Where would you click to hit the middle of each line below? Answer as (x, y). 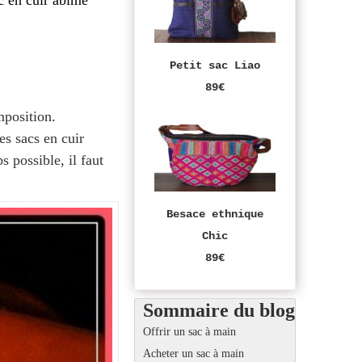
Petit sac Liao (215, 66)
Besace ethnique (215, 215)
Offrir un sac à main (189, 332)
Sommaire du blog (219, 310)
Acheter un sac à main (194, 354)
